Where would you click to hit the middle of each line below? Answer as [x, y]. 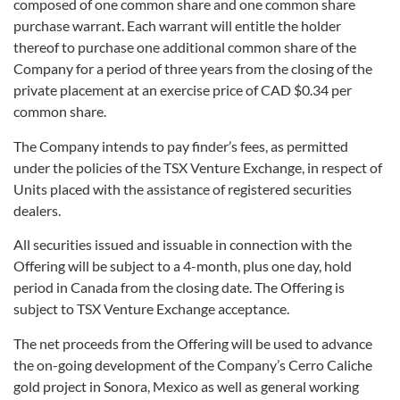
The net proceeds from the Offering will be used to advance [193, 343]
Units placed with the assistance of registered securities [183, 188]
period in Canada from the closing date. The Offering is [179, 287]
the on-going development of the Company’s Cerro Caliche [193, 364]
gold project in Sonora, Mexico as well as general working [186, 386]
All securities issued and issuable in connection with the [183, 245]
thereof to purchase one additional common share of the [185, 47]
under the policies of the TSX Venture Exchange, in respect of [198, 167]
